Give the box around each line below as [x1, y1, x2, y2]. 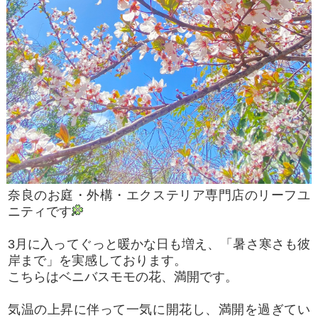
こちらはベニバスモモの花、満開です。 [8, 269, 238, 284]
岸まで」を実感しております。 [8, 253, 187, 268]
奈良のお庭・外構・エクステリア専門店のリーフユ [8, 187, 310, 202]
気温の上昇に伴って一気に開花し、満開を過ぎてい [8, 302, 310, 317]
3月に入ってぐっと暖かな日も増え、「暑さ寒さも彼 [8, 236, 310, 251]
